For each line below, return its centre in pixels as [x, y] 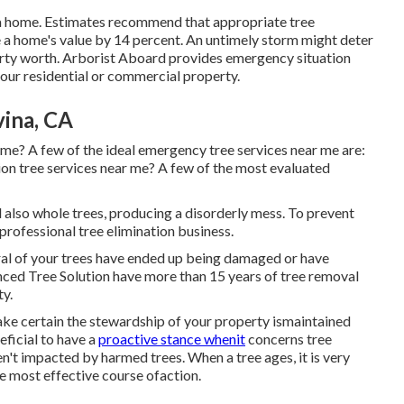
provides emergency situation [258, 57]
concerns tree [289, 339]
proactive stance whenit [172, 339]
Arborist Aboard [114, 57]
